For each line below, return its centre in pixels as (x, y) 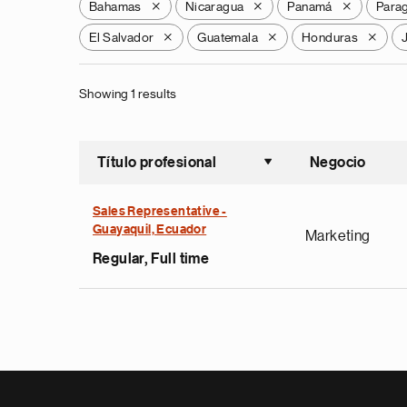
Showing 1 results (128, 94)
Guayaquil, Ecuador (150, 230)
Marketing (338, 236)
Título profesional (157, 163)
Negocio (338, 163)
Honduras (330, 37)
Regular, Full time (151, 259)
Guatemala (228, 37)
